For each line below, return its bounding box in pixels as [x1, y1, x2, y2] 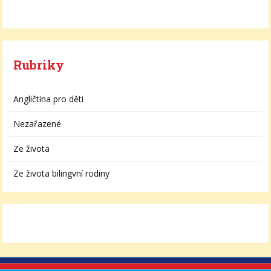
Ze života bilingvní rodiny [13, 167, 110, 179]
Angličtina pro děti [13, 93, 84, 105]
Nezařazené [13, 117, 62, 129]
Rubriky [13, 56, 65, 73]
